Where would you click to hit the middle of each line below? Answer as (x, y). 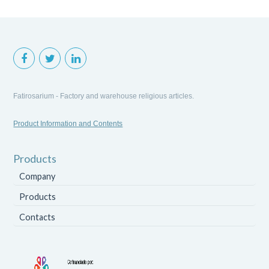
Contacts (38, 217)
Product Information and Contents (68, 123)
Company (38, 176)
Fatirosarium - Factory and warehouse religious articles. (104, 96)
